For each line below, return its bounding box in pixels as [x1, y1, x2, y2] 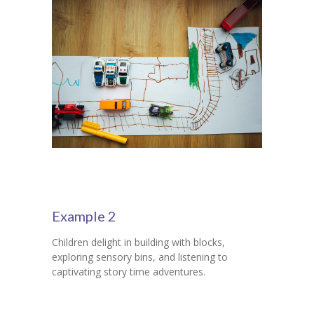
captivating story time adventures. [52, 265, 205, 279]
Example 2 [52, 207, 116, 225]
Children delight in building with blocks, [52, 235, 225, 250]
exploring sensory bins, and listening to [52, 250, 228, 264]
